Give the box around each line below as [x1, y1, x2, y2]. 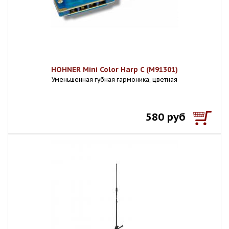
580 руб [146, 110, 186, 124]
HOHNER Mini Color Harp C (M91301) [51, 65, 178, 74]
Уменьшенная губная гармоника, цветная [52, 76, 177, 83]
